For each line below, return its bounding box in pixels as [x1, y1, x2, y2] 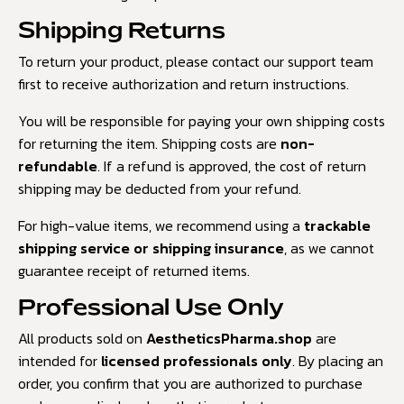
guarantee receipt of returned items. [18, 259, 250, 281]
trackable [304, 214, 371, 236]
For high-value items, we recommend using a [18, 214, 304, 236]
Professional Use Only [18, 298, 284, 319]
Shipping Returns [18, 21, 225, 42]
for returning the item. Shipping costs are [18, 132, 280, 154]
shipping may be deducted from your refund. [18, 177, 301, 199]
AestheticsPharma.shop [146, 326, 312, 349]
